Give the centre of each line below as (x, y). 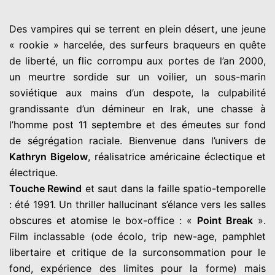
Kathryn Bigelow (48, 156)
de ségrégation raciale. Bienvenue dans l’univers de (137, 140)
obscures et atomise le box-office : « (103, 220)
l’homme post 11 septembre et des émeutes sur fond (137, 124)
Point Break (225, 220)
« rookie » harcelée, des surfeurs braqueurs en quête (137, 45)
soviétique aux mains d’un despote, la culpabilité (137, 92)
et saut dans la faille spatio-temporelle (174, 188)
